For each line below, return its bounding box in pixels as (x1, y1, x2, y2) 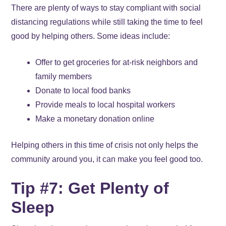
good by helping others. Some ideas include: (11, 31, 173, 40)
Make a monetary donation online (35, 114, 155, 123)
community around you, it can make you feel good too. (11, 154, 205, 163)
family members (35, 72, 92, 81)
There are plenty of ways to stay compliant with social (11, 3, 201, 12)
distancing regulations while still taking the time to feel (11, 17, 203, 26)
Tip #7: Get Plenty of (11, 179, 169, 197)
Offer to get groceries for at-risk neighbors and (35, 58, 198, 67)
